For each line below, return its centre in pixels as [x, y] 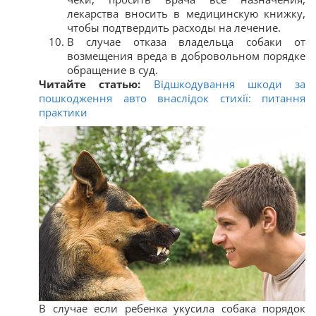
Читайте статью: [96, 84]
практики [63, 112]
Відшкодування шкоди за [229, 84]
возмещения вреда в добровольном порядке [186, 55]
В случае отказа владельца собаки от [186, 41]
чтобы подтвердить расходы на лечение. [174, 27]
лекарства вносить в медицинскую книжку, [186, 13]
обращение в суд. [113, 69]
